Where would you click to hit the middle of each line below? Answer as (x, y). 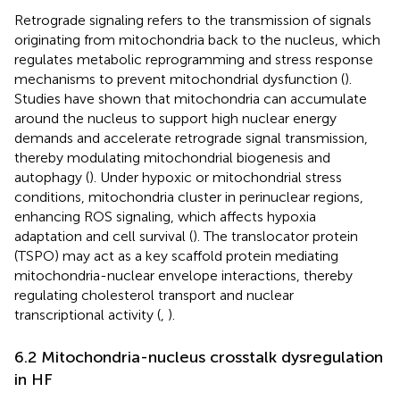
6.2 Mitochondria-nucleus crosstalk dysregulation (199, 357)
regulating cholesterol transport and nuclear (154, 295)
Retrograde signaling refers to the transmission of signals (193, 20)
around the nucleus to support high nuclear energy (175, 118)
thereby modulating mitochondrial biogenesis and (172, 157)
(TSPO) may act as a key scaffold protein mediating (176, 255)
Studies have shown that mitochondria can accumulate (191, 98)
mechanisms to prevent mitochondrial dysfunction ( (179, 79)
